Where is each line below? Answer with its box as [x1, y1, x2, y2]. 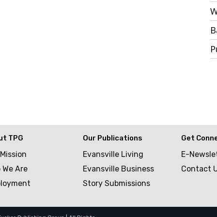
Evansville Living [83, 150, 144, 159]
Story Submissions [83, 179, 151, 188]
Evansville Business [83, 164, 155, 174]
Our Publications [83, 134, 143, 143]
